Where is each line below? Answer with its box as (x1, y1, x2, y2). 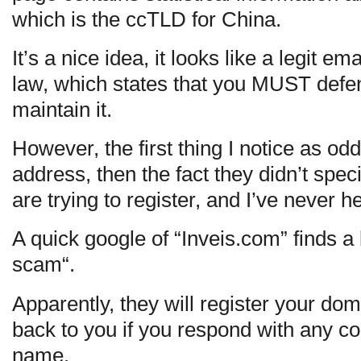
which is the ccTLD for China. (12, 7, 281, 31)
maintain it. (12, 98, 112, 121)
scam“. (12, 253, 75, 276)
